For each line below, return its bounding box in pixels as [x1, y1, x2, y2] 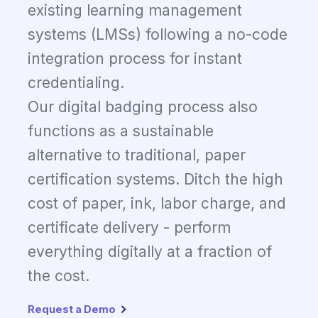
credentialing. [28, 74, 124, 92]
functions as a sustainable [28, 122, 214, 140]
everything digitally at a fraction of [28, 243, 272, 261]
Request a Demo [28, 303, 118, 315]
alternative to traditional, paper [28, 146, 246, 164]
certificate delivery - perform [28, 219, 231, 236]
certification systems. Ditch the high [28, 170, 283, 188]
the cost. [28, 267, 89, 285]
